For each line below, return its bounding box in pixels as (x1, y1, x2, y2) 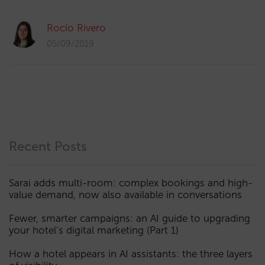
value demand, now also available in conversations (9, 189, 242, 201)
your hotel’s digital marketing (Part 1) (9, 224, 179, 236)
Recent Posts (9, 138, 87, 154)
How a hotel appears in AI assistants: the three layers (9, 248, 253, 260)
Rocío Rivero (47, 22, 106, 34)
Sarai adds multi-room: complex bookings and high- (9, 177, 253, 189)
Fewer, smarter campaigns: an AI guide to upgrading (9, 212, 250, 224)
